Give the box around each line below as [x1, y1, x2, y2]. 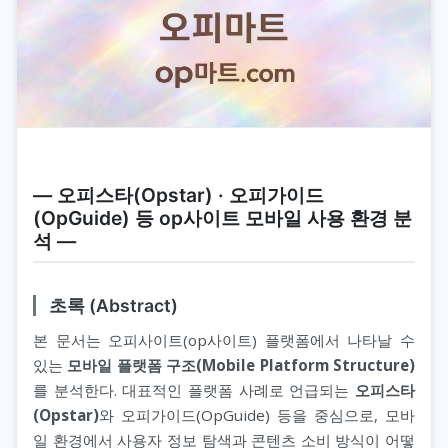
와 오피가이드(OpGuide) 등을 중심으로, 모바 [99, 405, 415, 426]
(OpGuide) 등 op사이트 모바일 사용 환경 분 [33, 205, 412, 230]
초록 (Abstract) [48, 294, 178, 316]
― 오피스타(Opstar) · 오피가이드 [33, 182, 324, 207]
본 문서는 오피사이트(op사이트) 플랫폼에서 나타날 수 [33, 330, 415, 351]
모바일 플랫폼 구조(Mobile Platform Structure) [67, 355, 416, 376]
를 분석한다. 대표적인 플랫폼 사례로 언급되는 [33, 380, 355, 401]
